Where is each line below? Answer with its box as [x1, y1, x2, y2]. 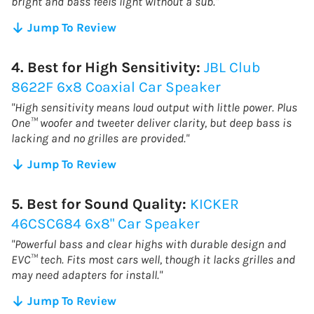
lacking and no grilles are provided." [11, 130, 189, 145]
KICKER [190, 195, 239, 212]
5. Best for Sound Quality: [11, 195, 190, 212]
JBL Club [204, 58, 260, 76]
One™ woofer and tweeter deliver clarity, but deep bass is [11, 115, 292, 130]
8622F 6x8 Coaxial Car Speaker [11, 78, 221, 95]
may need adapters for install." [11, 267, 163, 282]
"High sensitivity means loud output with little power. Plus [11, 100, 297, 114]
